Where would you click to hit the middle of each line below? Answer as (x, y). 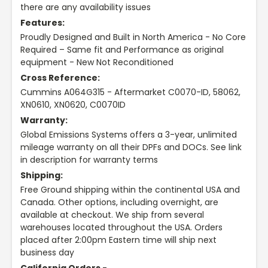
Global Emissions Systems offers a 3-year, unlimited (129, 135)
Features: (42, 23)
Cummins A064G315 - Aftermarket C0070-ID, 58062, (130, 92)
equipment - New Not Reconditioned (97, 63)
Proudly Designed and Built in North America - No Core (133, 37)
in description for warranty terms (89, 160)
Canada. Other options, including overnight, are (119, 202)
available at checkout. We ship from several (112, 215)
